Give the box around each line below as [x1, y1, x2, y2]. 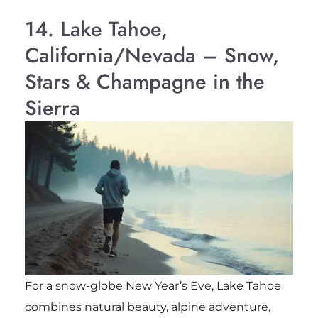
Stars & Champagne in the [24, 67, 265, 97]
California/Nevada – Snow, [24, 40, 279, 71]
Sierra [24, 93, 80, 124]
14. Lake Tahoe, [24, 14, 168, 45]
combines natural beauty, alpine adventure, [24, 300, 270, 314]
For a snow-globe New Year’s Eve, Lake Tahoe [24, 278, 281, 292]
